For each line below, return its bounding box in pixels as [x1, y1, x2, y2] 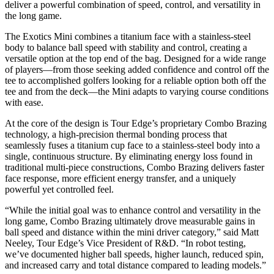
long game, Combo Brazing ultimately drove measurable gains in [5, 215, 255, 226]
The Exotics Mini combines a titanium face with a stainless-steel [5, 31, 251, 42]
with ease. [5, 97, 43, 108]
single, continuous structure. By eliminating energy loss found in [5, 150, 253, 161]
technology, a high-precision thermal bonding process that [5, 128, 227, 139]
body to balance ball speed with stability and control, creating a [5, 42, 247, 53]
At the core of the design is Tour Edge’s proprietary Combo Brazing [5, 117, 267, 128]
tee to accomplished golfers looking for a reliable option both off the [5, 75, 266, 86]
